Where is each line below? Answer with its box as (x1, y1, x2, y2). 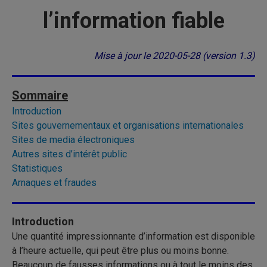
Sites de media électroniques (12, 134, 135, 145)
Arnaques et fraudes (12, 177, 97, 188)
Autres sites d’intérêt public (12, 148, 127, 160)
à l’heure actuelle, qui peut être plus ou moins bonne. (12, 245, 229, 256)
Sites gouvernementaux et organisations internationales (12, 120, 244, 131)
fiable (171, 8, 225, 33)
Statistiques (12, 163, 63, 174)
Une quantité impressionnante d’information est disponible (12, 231, 255, 242)
